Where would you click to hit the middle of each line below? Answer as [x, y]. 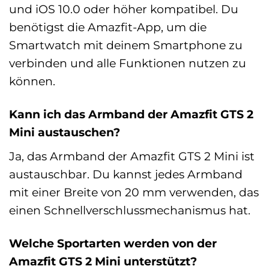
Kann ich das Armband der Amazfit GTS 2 [131, 114]
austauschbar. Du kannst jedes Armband [126, 174]
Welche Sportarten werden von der [113, 243]
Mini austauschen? [65, 132]
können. [32, 81]
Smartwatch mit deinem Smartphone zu [126, 45]
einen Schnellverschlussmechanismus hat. [130, 210]
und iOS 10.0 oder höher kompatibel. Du [124, 9]
